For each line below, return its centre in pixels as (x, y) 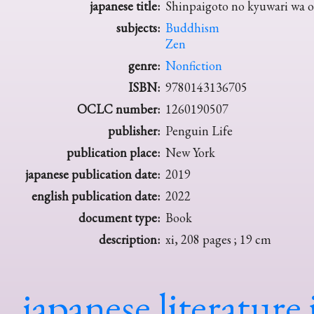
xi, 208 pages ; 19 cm (218, 240)
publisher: (134, 131)
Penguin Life (199, 131)
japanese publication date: (93, 175)
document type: (119, 218)
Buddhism (192, 28)
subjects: (138, 28)
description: (129, 240)
